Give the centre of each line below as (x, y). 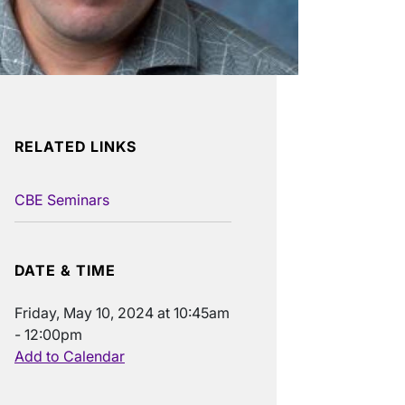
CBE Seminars (62, 200)
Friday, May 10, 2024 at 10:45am (122, 313)
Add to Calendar (70, 357)
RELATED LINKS (75, 147)
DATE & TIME (65, 271)
